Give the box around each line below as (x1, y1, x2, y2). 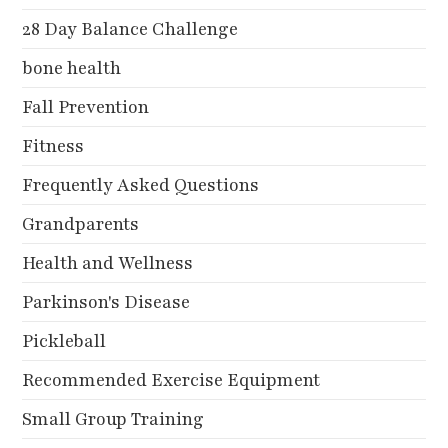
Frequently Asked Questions (22, 172, 260, 197)
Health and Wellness (22, 250, 194, 275)
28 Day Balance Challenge (22, 16, 239, 41)
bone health (22, 55, 122, 80)
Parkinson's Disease (22, 289, 191, 314)
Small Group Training (22, 406, 205, 431)
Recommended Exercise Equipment (22, 367, 321, 392)
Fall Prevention (22, 94, 150, 119)
